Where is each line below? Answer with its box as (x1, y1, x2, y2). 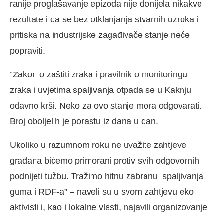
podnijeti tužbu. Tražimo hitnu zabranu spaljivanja (10, 171, 203, 181)
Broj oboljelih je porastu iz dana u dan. (10, 116, 158, 126)
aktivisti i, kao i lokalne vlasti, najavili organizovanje (10, 202, 207, 212)
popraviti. (10, 45, 45, 55)
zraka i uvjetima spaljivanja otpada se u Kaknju (10, 85, 191, 95)
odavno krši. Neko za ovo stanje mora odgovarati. (10, 100, 202, 110)
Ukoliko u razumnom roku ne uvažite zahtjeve (10, 140, 186, 150)
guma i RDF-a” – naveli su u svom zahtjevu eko (10, 186, 194, 197)
